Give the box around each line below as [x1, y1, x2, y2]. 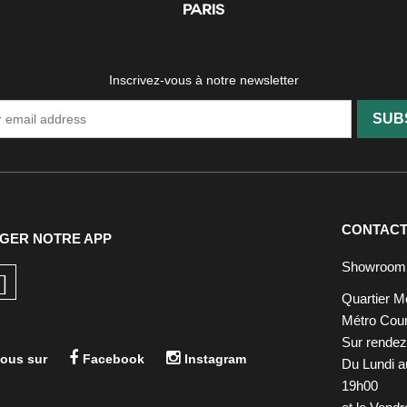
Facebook [83, 351, 145, 366]
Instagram [184, 351, 247, 366]
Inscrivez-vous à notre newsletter [108, 72, 299, 87]
